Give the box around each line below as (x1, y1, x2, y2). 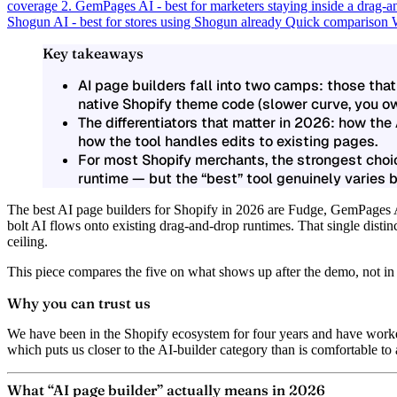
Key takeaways (43, 43, 144, 62)
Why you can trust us (7, 293, 151, 312)
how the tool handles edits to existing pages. (78, 131, 378, 151)
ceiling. (7, 233, 48, 249)
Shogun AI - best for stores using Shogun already (7, 13, 285, 29)
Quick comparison (285, 13, 392, 29)
